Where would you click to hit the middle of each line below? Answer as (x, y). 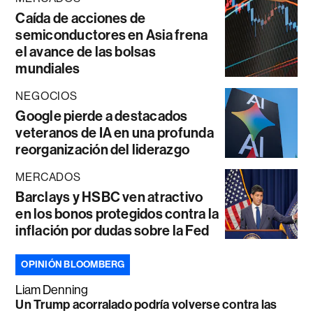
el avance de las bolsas (86, 52)
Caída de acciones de (81, 19)
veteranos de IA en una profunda (115, 133)
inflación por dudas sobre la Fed (112, 231)
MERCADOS (48, 177)
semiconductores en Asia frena (112, 35)
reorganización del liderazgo (103, 150)
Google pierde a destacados (102, 116)
